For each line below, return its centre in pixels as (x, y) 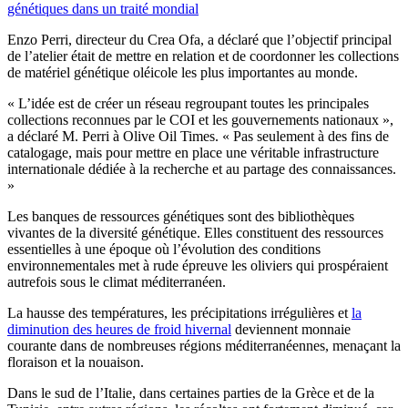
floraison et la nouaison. (76, 362)
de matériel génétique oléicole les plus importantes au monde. (183, 72)
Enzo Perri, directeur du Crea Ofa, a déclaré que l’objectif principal (199, 39)
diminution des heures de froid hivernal (119, 329)
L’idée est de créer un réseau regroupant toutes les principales (192, 103)
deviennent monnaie (291, 329)
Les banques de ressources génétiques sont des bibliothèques (181, 216)
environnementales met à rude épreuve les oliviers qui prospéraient (198, 265)
